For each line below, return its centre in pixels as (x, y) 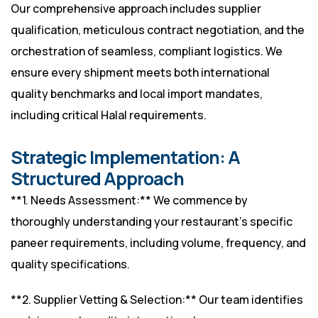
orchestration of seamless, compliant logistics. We (147, 51)
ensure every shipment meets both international (140, 73)
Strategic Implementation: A (125, 158)
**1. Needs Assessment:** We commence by (129, 201)
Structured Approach (97, 179)
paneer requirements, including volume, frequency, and (158, 243)
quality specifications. (70, 264)
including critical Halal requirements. (109, 115)
